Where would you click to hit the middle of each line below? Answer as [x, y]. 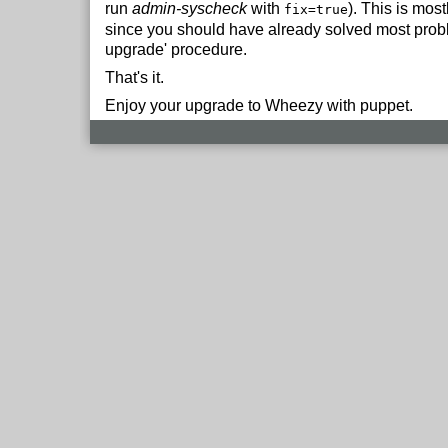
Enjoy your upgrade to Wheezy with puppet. [259, 105]
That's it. [134, 77]
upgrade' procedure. [176, 49]
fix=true [316, 9]
